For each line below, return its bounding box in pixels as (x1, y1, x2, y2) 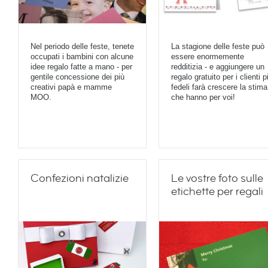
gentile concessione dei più (31, 72, 124, 82)
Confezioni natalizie (31, 171, 129, 185)
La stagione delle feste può (171, 42, 264, 51)
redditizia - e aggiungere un (171, 62, 264, 72)
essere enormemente (171, 52, 244, 62)
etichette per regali (171, 184, 263, 199)
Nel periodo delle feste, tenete (31, 42, 134, 51)
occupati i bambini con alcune (31, 52, 133, 62)
